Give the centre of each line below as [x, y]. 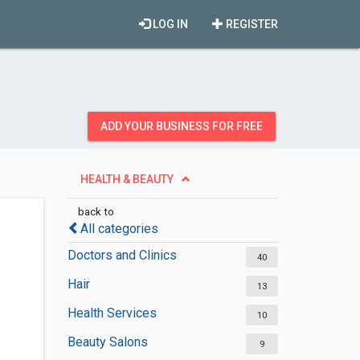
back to [96, 211]
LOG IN [169, 24]
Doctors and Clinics [122, 255]
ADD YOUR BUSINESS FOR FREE [182, 126]
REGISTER [251, 24]
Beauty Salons [107, 342]
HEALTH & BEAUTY [127, 179]
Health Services [112, 313]
